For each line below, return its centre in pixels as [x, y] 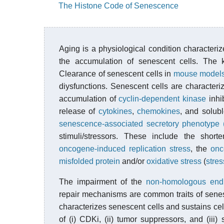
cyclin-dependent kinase [162, 99]
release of [79, 111]
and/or [133, 161]
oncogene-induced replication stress [125, 149]
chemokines [159, 111]
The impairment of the [102, 182]
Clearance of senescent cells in [116, 74]
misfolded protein [89, 161]
